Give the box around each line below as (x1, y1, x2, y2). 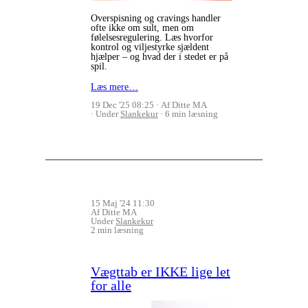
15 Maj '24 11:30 (91, 197, 155, 208)
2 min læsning (91, 224, 144, 235)
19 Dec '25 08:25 (91, 99, 154, 110)
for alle (91, 277, 131, 293)
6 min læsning (165, 108, 218, 119)
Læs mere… (91, 81, 138, 92)
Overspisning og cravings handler (91, 12, 221, 23)
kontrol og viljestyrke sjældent (91, 41, 209, 52)
